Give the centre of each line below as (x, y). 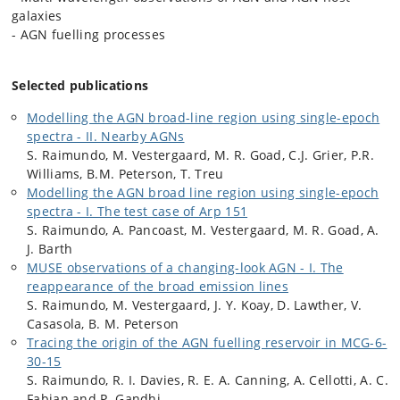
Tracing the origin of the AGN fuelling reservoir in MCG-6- (207, 342)
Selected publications (80, 85)
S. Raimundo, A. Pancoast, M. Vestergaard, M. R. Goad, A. (203, 230)
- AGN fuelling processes (89, 34)
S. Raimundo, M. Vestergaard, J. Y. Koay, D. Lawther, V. (195, 305)
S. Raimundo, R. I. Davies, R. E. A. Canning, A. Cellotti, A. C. (208, 380)
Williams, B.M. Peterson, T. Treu (125, 174)
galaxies (37, 16)
